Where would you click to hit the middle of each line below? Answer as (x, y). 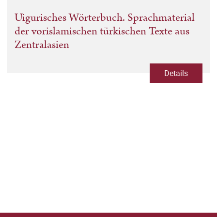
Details (176, 73)
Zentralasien (42, 45)
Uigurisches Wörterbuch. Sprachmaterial (105, 17)
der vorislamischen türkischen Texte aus (102, 31)
